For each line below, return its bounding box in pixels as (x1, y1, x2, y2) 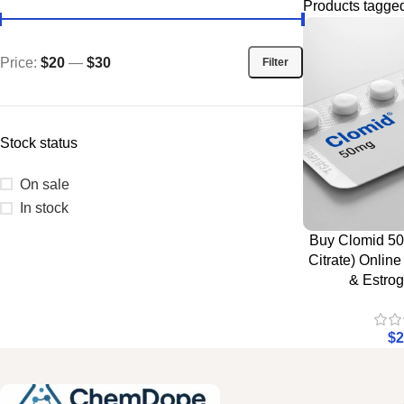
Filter (262, 55, 289, 69)
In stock (20, 200, 69, 216)
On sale (20, 176, 69, 192)
